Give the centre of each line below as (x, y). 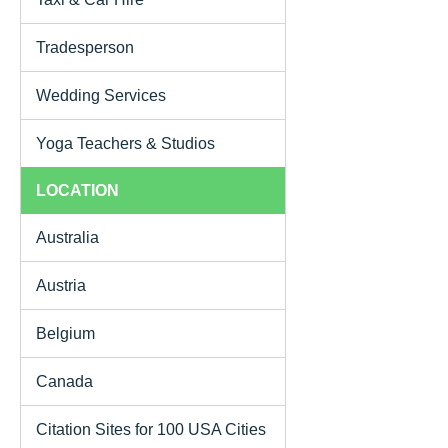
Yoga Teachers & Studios (125, 143)
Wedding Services (101, 95)
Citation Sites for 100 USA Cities (151, 429)
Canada (64, 381)
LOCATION (77, 190)
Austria (61, 285)
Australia (67, 237)
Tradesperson (85, 47)
